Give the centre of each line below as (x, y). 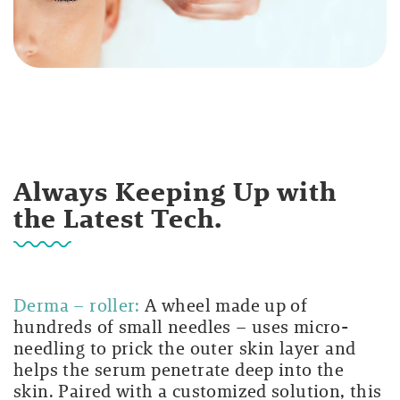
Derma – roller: (77, 306)
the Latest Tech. (118, 219)
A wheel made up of (224, 306)
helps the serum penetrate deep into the (179, 370)
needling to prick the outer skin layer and (185, 349)
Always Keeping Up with (175, 192)
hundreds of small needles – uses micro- (181, 327)
